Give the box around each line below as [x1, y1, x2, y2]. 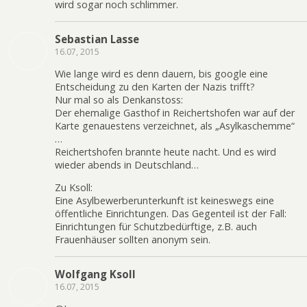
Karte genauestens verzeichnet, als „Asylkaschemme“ [55, 119, 295, 133]
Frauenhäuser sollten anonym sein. [55, 233, 210, 247]
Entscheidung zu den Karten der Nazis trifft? [55, 80, 255, 94]
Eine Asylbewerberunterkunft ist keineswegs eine [55, 194, 274, 208]
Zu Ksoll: [55, 181, 93, 195]
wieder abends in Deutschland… [55, 158, 199, 172]
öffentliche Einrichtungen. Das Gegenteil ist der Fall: [55, 207, 286, 221]
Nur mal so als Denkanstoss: [55, 93, 183, 107]
